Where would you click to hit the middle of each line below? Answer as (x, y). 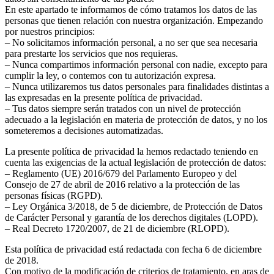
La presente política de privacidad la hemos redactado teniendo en (131, 151)
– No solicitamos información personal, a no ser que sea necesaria (131, 42)
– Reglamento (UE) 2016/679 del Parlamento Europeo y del (121, 173)
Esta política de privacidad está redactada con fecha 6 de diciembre (133, 249)
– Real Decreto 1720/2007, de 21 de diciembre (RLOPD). (117, 228)
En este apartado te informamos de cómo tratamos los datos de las (131, 9)
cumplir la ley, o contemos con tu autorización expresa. (110, 75)
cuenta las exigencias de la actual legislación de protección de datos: (135, 162)
